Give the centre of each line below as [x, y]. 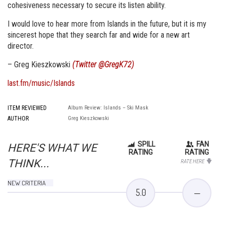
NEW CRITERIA [27, 183]
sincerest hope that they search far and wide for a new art [99, 35]
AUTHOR [18, 119]
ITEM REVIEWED [27, 108]
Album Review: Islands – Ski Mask [108, 108]
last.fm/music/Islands [41, 83]
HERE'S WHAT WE [52, 148]
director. [21, 46]
